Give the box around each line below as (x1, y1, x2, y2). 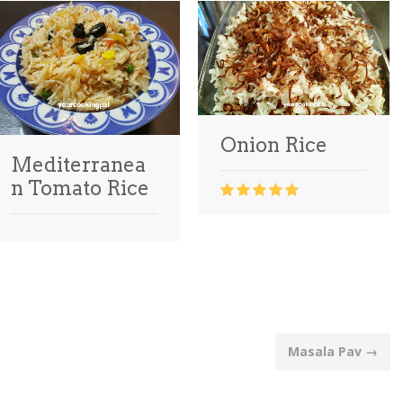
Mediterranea (11, 153, 146, 177)
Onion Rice (220, 133, 327, 157)
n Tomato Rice (11, 176, 149, 201)
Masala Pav (288, 342, 365, 360)
